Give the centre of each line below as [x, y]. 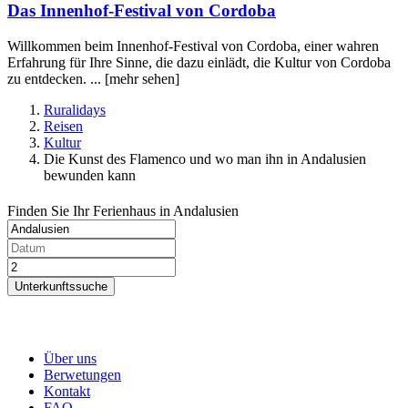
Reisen [63, 127]
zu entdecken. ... [56, 79]
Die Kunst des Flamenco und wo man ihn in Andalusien [205, 159]
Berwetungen [82, 375]
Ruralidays [75, 110]
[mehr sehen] [142, 79]
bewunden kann [90, 176]
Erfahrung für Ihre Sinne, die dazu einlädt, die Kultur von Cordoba [199, 63]
